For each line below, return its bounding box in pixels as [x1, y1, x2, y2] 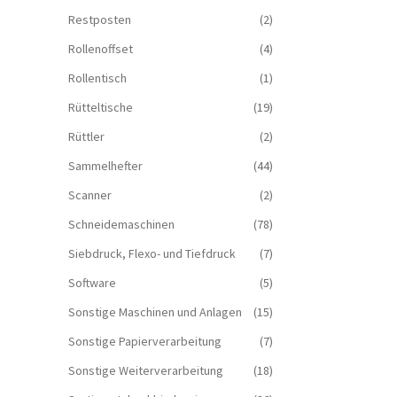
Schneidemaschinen [67, 216, 175, 233]
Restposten [67, 12, 131, 28]
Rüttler [67, 128, 105, 145]
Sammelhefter [67, 158, 143, 175]
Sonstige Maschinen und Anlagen [67, 304, 242, 321]
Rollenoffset [67, 41, 133, 58]
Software [67, 275, 116, 292]
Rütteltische [67, 99, 133, 116]
